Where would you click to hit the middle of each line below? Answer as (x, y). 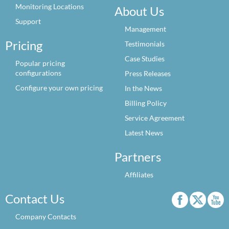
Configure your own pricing (59, 88)
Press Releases (148, 73)
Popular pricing (40, 63)
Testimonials (145, 44)
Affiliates (139, 175)
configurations (38, 73)
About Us (139, 11)
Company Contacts (46, 216)
